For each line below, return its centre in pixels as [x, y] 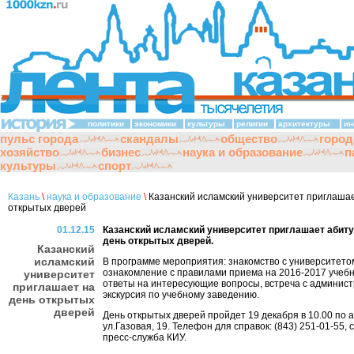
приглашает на [54, 287]
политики [106, 124]
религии [252, 124]
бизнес [121, 152]
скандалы [149, 139]
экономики [155, 124]
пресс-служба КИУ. [145, 337]
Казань [24, 197]
